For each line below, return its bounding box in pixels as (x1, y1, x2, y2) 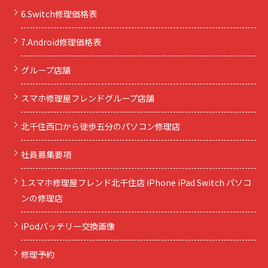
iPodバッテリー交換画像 (21, 220, 115, 233)
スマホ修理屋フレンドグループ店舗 (21, 92, 154, 105)
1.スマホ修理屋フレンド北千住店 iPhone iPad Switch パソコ (21, 176, 251, 189)
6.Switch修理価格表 (21, 8, 97, 20)
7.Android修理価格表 (21, 36, 101, 48)
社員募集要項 (21, 148, 71, 161)
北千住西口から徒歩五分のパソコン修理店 (21, 120, 180, 133)
